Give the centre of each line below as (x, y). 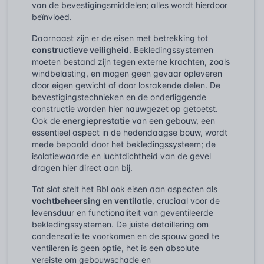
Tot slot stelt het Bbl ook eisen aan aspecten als (125, 189)
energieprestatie (96, 120)
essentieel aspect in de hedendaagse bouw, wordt (130, 132)
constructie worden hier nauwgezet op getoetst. (125, 108)
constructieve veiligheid (80, 49)
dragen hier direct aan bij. (82, 167)
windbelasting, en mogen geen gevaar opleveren (127, 73)
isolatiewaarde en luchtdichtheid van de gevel (121, 156)
